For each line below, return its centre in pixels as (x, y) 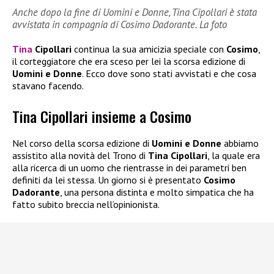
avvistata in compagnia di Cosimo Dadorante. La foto (120, 25)
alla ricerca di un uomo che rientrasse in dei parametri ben (129, 168)
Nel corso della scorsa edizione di (82, 143)
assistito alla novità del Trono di (80, 156)
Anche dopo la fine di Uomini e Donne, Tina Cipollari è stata (135, 13)
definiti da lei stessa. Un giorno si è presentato (108, 180)
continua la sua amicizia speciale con (149, 49)
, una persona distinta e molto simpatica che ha (157, 192)
